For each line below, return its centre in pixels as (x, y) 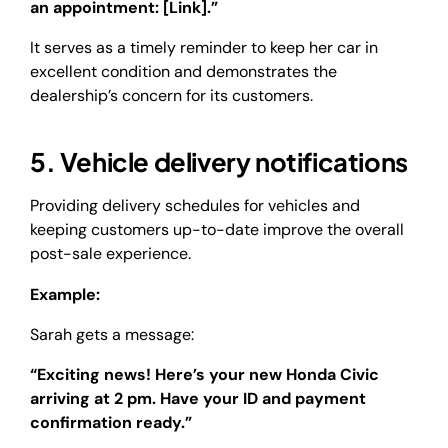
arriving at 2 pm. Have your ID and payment (198, 399)
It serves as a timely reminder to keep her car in (204, 48)
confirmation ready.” (111, 423)
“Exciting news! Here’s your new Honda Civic (204, 375)
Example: (67, 294)
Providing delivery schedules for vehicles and (195, 206)
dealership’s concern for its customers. (171, 96)
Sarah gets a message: (112, 334)
